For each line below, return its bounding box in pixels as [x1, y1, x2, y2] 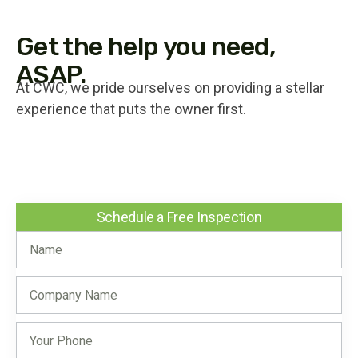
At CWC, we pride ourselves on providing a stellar [16, 79, 324, 97]
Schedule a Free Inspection [96, 209, 262, 226]
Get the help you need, [16, 31, 275, 62]
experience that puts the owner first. [16, 101, 246, 118]
